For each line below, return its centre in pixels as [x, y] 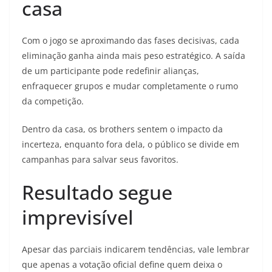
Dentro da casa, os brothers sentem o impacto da [122, 129]
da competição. [53, 101]
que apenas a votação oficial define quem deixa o [122, 264]
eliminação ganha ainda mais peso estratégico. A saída [134, 56]
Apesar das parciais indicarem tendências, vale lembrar [136, 249]
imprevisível [78, 217]
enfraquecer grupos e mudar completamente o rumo [130, 86]
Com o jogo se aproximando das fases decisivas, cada [131, 40]
